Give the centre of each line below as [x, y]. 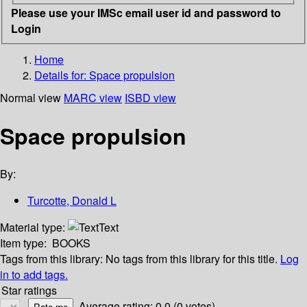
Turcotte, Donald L [72, 201]
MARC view [93, 97]
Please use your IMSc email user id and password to [146, 12]
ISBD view [150, 97]
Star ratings [29, 291]
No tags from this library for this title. [192, 259]
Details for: [62, 75]
